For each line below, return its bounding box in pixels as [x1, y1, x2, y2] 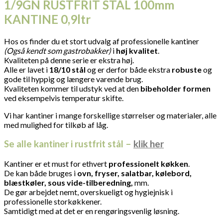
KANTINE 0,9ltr [4, 11, 91, 26]
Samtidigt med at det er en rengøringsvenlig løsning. [4, 206, 179, 216]
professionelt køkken [109, 159, 188, 169]
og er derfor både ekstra [86, 64, 172, 74]
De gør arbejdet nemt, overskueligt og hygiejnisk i [4, 187, 173, 197]
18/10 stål [49, 64, 86, 74]
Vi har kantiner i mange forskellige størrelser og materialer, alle [4, 110, 217, 120]
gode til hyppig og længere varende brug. [4, 74, 143, 84]
